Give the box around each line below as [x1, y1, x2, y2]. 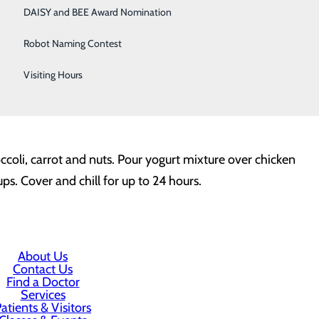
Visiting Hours [23, 68, 83, 81]
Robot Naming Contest [23, 37, 122, 50]
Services [20, 287, 66, 303]
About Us [18, 249, 68, 264]
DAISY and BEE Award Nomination [23, 6, 172, 19]
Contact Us [13, 261, 73, 277]
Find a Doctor [6, 274, 80, 290]
